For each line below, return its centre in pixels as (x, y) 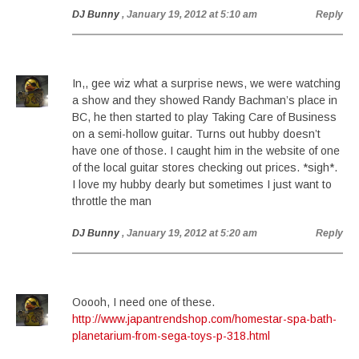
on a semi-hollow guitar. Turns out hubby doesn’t (196, 134)
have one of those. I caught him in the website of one (206, 151)
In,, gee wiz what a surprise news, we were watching (206, 83)
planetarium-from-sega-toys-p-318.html (171, 336)
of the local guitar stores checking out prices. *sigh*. (205, 167)
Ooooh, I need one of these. (143, 302)
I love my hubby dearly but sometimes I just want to (202, 184)
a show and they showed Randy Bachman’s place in (205, 100)
